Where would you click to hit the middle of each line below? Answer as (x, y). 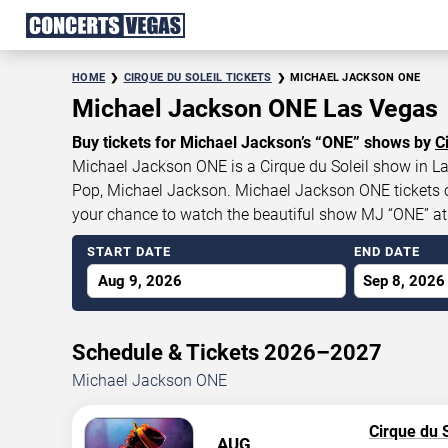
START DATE (129, 251)
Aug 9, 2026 (140, 281)
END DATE (387, 251)
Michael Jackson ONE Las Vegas (255, 108)
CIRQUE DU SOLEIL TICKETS (197, 77)
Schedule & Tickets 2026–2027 (227, 352)
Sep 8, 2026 (404, 281)
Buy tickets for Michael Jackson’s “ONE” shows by (253, 142)
